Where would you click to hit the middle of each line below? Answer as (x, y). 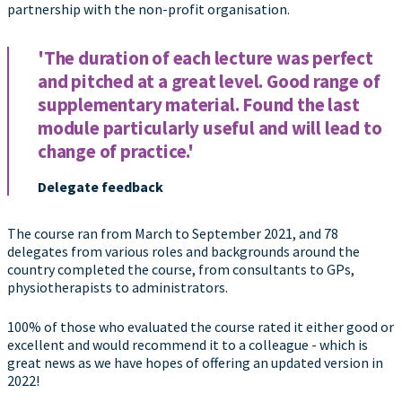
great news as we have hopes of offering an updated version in (195, 363)
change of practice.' (116, 151)
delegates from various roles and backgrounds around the (184, 251)
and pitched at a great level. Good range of (209, 81)
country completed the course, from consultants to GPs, (181, 269)
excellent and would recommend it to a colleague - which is (188, 345)
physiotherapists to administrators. (118, 287)
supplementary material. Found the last (199, 105)
